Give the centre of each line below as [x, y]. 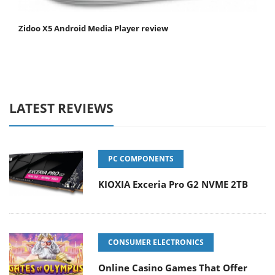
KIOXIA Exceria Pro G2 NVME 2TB [173, 184]
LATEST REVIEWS [61, 108]
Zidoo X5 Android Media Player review [93, 29]
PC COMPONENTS [141, 159]
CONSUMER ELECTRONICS [156, 242]
